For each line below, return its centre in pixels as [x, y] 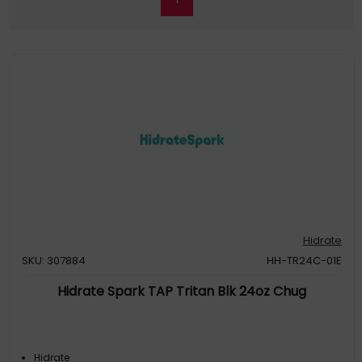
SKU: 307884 [54, 261]
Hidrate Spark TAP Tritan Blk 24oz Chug [182, 291]
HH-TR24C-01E [304, 261]
